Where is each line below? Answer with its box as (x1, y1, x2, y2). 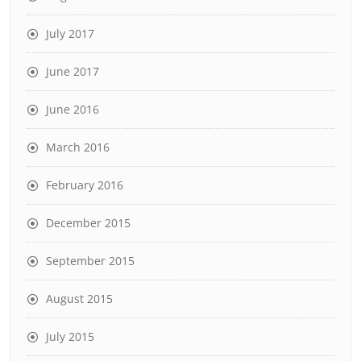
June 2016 (46, 102, 99, 117)
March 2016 (46, 139, 110, 155)
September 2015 (46, 253, 135, 268)
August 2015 (46, 291, 113, 306)
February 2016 (46, 177, 123, 193)
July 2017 (46, 26, 94, 41)
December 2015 (46, 215, 131, 230)
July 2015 (46, 329, 94, 344)
